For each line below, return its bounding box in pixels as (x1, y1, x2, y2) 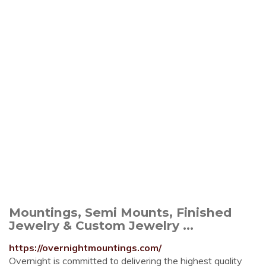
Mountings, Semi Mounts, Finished (9, 205, 232, 220)
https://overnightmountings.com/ (9, 242, 161, 254)
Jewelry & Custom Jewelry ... (9, 218, 194, 233)
